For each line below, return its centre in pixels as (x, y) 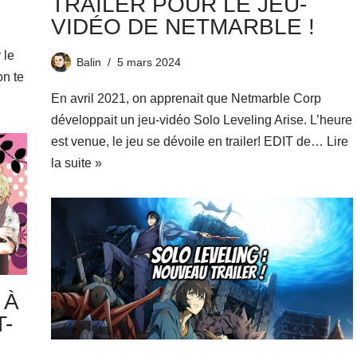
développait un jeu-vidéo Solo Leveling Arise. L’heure (201, 120)
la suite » (76, 163)
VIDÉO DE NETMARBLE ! (182, 26)
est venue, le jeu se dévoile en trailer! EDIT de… (188, 141)
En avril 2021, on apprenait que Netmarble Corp (186, 98)
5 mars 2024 (149, 62)
